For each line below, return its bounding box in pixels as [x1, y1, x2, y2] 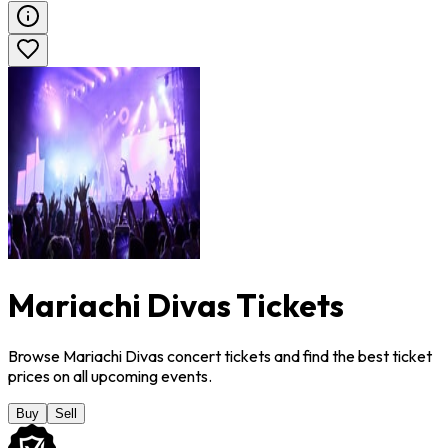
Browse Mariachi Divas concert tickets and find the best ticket [8, 346, 432, 367]
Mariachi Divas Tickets [8, 284, 344, 325]
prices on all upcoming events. [8, 366, 212, 387]
